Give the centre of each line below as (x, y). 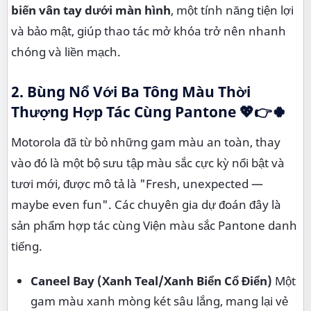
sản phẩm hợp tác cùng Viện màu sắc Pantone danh (154, 225)
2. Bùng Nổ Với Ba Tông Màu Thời (131, 92)
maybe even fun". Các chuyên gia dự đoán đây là (146, 204)
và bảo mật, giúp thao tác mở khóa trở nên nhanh (149, 31)
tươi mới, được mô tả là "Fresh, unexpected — (137, 184)
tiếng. (27, 246)
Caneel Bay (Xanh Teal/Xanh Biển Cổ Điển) (151, 281)
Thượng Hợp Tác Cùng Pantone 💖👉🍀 (149, 112)
